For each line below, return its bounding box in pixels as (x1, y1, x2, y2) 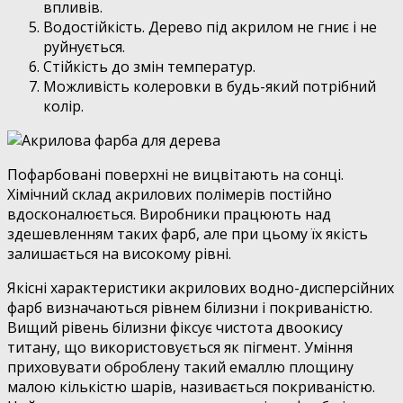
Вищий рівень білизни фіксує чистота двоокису (7, 318, 343, 338)
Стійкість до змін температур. (43, 57, 255, 77)
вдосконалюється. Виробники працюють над (7, 204, 331, 225)
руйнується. (43, 37, 125, 58)
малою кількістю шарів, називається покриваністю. (7, 377, 375, 398)
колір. (43, 96, 84, 117)
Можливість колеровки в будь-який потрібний (43, 76, 376, 97)
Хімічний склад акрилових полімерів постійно (7, 184, 332, 205)
